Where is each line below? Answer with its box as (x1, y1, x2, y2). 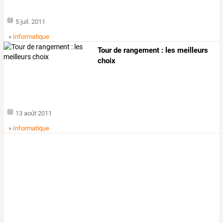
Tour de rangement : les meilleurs (98, 46, 209, 55)
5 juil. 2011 (15, 18, 46, 26)
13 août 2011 (15, 109, 52, 117)
